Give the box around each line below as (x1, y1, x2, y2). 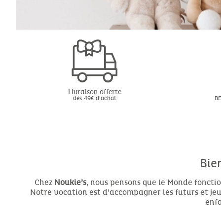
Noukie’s (54, 177, 86, 187)
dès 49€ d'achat (73, 94, 116, 102)
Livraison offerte (68, 87, 121, 96)
